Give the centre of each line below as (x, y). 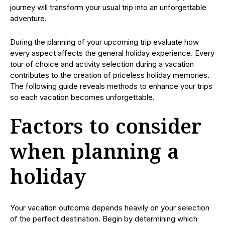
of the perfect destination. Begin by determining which (104, 219)
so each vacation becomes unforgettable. (82, 97)
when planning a (95, 153)
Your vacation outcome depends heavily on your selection (110, 208)
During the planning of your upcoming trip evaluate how (104, 42)
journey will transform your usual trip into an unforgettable (108, 7)
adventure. (28, 18)
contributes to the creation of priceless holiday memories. (110, 75)
